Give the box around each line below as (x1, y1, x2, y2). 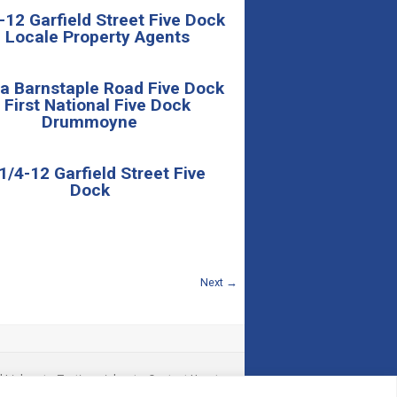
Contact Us (148, 372, 204, 385)
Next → (200, 276, 237, 289)
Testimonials (58, 372, 122, 385)
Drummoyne (42, 111, 137, 132)
